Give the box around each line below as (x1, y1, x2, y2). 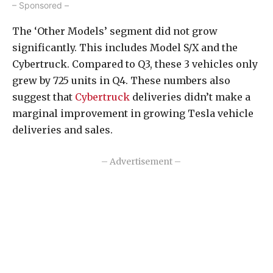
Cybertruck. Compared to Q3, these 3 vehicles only (12, 58, 258, 71)
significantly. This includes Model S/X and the (12, 41, 238, 54)
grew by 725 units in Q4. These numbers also (12, 74, 230, 87)
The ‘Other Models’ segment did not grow (12, 25, 218, 38)
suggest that (12, 91, 75, 104)
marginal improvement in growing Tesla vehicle (12, 107, 253, 120)
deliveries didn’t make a (130, 91, 250, 104)
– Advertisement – (101, 156, 181, 168)
